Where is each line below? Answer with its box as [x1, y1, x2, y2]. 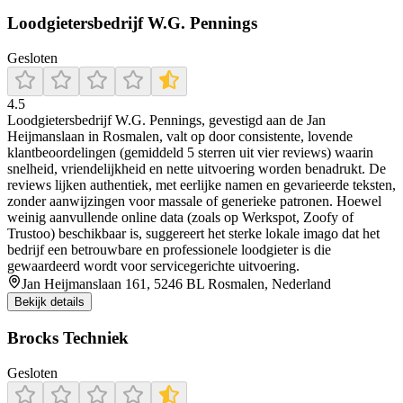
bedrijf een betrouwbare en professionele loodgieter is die [7, 242, 331, 258]
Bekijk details [14, 295, 85, 309]
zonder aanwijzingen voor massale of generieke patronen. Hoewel [7, 193, 381, 210]
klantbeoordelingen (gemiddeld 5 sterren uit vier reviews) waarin [7, 145, 373, 161]
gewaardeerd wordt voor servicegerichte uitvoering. [7, 258, 300, 274]
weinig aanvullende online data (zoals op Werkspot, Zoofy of [7, 210, 354, 226]
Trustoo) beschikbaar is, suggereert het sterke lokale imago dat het [7, 226, 380, 242]
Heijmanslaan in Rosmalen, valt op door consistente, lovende [7, 129, 353, 145]
